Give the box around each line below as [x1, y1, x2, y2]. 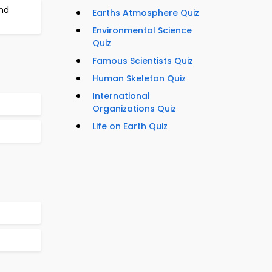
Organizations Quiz [92, 103, 176, 115]
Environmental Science [92, 24, 192, 37]
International [92, 90, 150, 103]
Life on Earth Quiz [92, 120, 168, 133]
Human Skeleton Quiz [92, 72, 186, 85]
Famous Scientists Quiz [92, 55, 193, 67]
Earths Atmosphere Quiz [92, 7, 199, 19]
